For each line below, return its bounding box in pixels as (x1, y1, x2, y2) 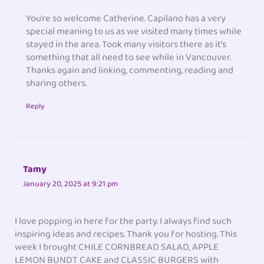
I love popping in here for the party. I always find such (15, 213, 232, 229)
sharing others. (26, 75, 87, 92)
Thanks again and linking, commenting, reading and (26, 62, 234, 79)
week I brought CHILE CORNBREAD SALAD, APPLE (15, 239, 219, 255)
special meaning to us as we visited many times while (26, 24, 242, 40)
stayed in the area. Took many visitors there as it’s (26, 37, 227, 53)
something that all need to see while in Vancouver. (26, 49, 232, 66)
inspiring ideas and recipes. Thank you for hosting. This (15, 226, 237, 242)
